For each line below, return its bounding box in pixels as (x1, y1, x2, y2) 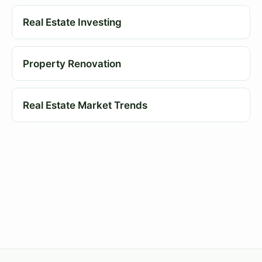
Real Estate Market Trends (22, 99, 147, 111)
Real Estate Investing (22, 16, 122, 29)
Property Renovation (22, 57, 121, 70)
